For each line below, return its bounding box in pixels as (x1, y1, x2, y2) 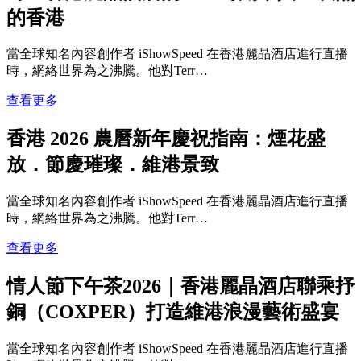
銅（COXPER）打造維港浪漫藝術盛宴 (6, 301, 339, 323)
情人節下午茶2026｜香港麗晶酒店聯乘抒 (6, 276, 355, 297)
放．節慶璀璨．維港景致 (6, 154, 219, 176)
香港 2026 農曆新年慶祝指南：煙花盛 (6, 128, 326, 150)
